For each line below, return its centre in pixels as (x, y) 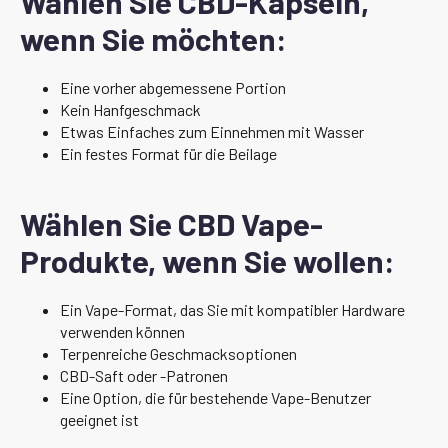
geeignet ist (99, 419)
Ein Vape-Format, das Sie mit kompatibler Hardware (232, 309)
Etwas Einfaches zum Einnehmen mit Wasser (212, 131)
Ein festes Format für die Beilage (168, 153)
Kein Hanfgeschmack (130, 109)
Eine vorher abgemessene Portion (173, 87)
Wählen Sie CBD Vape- (171, 223)
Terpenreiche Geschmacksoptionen (178, 353)
